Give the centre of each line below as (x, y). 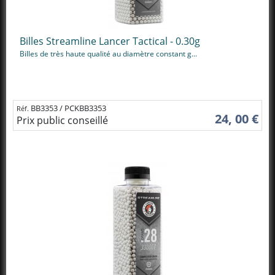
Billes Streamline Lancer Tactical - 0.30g (110, 41)
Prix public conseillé (62, 120)
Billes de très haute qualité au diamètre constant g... (108, 54)
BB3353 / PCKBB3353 (68, 108)
